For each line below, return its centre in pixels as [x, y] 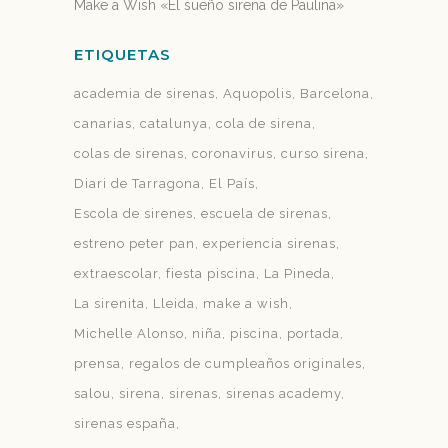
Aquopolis [257, 93]
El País [232, 183]
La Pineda [297, 273]
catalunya [174, 123]
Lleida [174, 303]
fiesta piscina [211, 273]
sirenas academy [283, 393]
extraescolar [116, 273]
